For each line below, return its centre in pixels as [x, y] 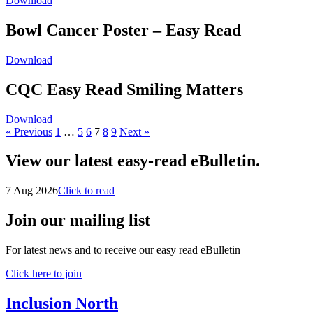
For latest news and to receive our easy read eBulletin [123, 250]
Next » [134, 131]
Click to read [86, 191]
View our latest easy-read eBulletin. [133, 161]
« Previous [29, 131]
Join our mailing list [78, 220]
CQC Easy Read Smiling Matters [124, 89]
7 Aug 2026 [32, 191]
